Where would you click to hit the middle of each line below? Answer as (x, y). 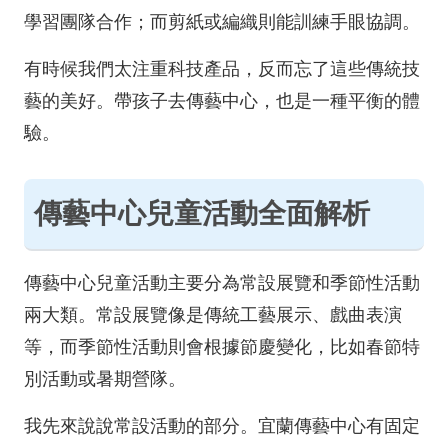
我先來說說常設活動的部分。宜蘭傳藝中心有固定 (222, 426)
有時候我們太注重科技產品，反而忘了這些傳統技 (222, 69)
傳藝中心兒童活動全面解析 (202, 213)
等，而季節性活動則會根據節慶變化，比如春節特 (222, 347)
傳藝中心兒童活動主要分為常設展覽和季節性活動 (222, 283)
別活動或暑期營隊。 (105, 379)
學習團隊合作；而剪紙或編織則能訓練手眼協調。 (222, 22)
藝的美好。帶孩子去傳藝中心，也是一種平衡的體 (222, 101)
